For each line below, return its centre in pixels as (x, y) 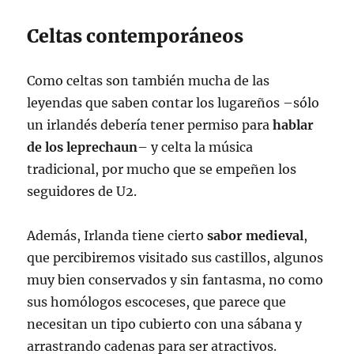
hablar (294, 125)
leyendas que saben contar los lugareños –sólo (173, 103)
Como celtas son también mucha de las (149, 81)
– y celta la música (196, 147)
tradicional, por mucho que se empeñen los (162, 169)
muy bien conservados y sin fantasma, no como (175, 280)
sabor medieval (256, 236)
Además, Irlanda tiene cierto (117, 236)
